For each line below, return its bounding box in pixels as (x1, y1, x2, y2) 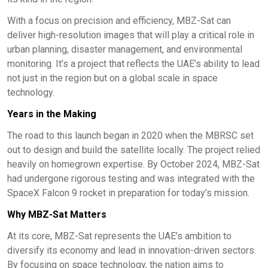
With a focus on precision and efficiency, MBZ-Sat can (7, 14, 231, 26)
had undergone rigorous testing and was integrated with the (7, 172, 255, 184)
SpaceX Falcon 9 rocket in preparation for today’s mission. (7, 187, 249, 199)
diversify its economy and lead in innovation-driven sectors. (7, 244, 256, 256)
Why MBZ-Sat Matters (7, 208, 106, 220)
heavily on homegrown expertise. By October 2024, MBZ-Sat (7, 158, 260, 170)
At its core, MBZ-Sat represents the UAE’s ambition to (7, 230, 232, 242)
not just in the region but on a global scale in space (7, 72, 218, 84)
